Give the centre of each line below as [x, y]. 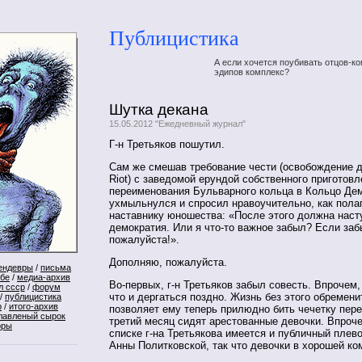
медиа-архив [44, 277]
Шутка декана [159, 109]
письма [56, 267]
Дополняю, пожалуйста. [168, 263]
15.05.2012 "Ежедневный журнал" [177, 123]
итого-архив [34, 306]
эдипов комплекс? [252, 72]
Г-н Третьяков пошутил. [167, 145]
